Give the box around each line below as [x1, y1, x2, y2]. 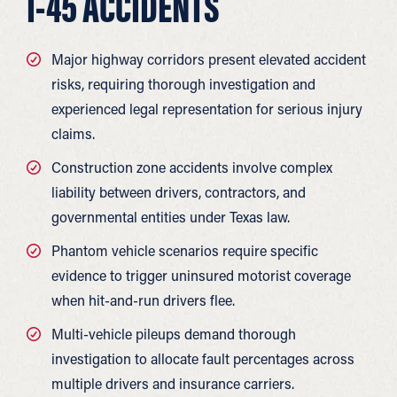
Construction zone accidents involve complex [51, 158, 332, 176]
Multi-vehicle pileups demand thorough [51, 324, 296, 343]
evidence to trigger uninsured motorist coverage [51, 266, 351, 284]
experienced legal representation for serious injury [51, 99, 362, 118]
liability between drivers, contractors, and [51, 183, 306, 201]
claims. [51, 124, 95, 143]
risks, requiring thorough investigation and [51, 74, 315, 93]
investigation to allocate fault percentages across [51, 349, 354, 368]
